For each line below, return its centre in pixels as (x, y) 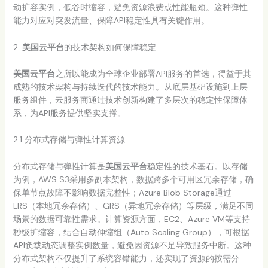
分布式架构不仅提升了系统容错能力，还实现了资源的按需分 (126, 258)
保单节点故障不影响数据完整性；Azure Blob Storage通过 (122, 192)
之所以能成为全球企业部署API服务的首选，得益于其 (153, 73)
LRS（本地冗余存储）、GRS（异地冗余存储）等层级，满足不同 (133, 205)
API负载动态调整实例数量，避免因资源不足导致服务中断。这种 (132, 245)
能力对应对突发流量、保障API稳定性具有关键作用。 (111, 21)
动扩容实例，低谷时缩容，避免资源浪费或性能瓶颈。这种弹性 (130, 7)
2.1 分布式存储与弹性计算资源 (69, 140)
